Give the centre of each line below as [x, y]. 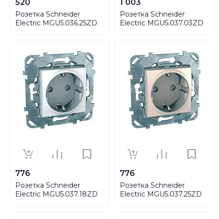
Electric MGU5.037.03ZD [162, 23]
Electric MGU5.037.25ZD [161, 194]
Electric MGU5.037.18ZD [56, 194]
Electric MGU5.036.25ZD [56, 23]
